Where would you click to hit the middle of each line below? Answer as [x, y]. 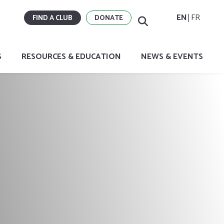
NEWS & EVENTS [172, 57]
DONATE [109, 18]
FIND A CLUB [53, 18]
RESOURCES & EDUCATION [71, 57]
